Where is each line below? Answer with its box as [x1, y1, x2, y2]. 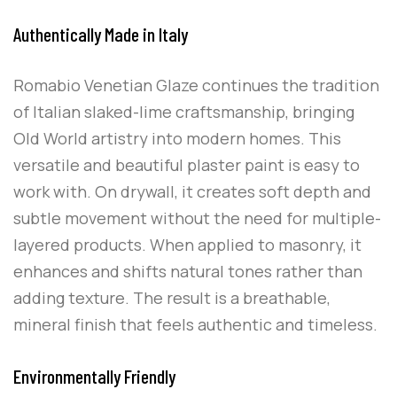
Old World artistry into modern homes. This [13, 128, 341, 150]
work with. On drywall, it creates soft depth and [13, 181, 371, 203]
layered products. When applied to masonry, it [13, 234, 362, 256]
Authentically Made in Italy [13, 22, 188, 46]
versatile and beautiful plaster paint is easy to [13, 154, 360, 176]
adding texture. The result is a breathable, [13, 287, 331, 309]
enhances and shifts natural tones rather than [13, 261, 362, 283]
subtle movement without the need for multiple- [13, 207, 381, 230]
